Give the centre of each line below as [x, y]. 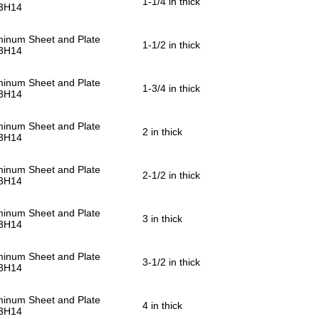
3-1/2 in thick [171, 262]
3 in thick [162, 219]
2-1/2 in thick [171, 176]
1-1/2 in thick [171, 45]
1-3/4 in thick [171, 89]
